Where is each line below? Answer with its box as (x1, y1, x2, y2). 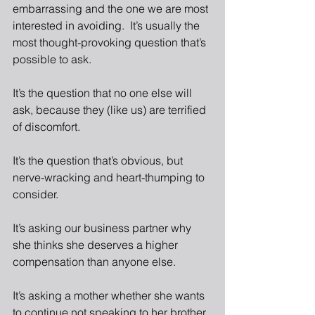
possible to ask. (13, 52, 91, 66)
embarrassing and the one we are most (13, 1, 211, 15)
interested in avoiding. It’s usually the (13, 18, 202, 32)
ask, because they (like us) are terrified (13, 103, 209, 117)
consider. (13, 187, 58, 201)
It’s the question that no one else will (13, 86, 195, 100)
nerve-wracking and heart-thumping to (13, 170, 207, 184)
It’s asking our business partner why (13, 221, 194, 235)
